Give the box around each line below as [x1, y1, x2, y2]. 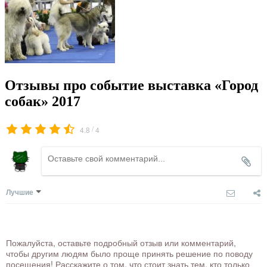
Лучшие [6, 187, 33, 198]
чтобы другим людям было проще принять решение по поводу [6, 247, 253, 260]
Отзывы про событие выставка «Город [5, 77, 258, 94]
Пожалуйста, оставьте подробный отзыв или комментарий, [6, 237, 236, 249]
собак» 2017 [5, 94, 80, 110]
